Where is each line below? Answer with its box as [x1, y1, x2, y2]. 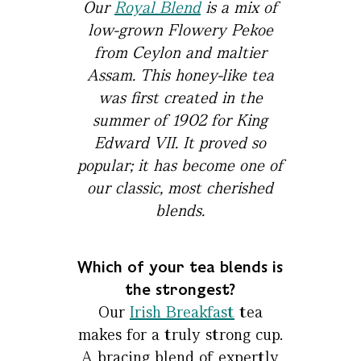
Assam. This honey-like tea [86, 64, 274, 86]
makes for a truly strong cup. [77, 324, 283, 346]
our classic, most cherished [87, 177, 274, 199]
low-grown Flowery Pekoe [87, 19, 273, 41]
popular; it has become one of [77, 155, 284, 176]
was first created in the [98, 87, 263, 109]
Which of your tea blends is [77, 256, 284, 278]
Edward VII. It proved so [94, 132, 267, 154]
